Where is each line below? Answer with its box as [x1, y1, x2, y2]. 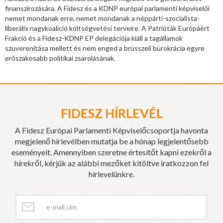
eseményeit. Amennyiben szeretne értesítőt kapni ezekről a [11, 147, 212, 157]
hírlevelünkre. [89, 169, 134, 179]
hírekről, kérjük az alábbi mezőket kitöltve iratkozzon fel [14, 158, 209, 168]
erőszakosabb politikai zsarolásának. [5, 54, 115, 63]
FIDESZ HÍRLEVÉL [60, 106, 163, 121]
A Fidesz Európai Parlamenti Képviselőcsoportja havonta [15, 125, 208, 135]
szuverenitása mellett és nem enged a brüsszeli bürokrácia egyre [5, 44, 205, 53]
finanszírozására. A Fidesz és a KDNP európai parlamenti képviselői [5, 4, 210, 13]
